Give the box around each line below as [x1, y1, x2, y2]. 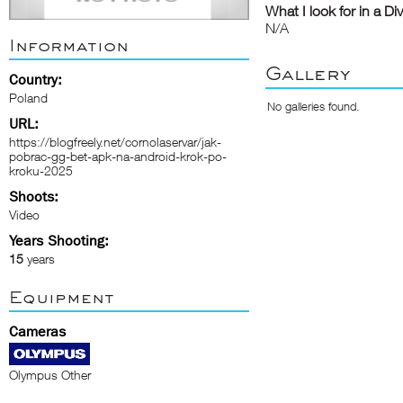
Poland [9, 90, 48, 105]
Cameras [9, 323, 66, 340]
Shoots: [9, 188, 58, 205]
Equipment [9, 286, 114, 308]
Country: [9, 71, 62, 88]
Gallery [265, 61, 350, 85]
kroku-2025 [9, 163, 73, 178]
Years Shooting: [9, 232, 109, 249]
